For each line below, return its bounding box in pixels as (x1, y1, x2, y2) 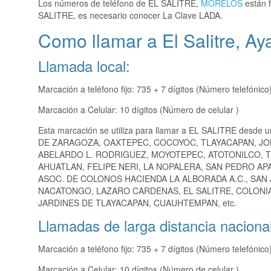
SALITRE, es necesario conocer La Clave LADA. (38, 9, 223, 22)
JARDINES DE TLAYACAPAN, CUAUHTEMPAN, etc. (38, 197, 237, 209)
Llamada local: (38, 55, 130, 77)
